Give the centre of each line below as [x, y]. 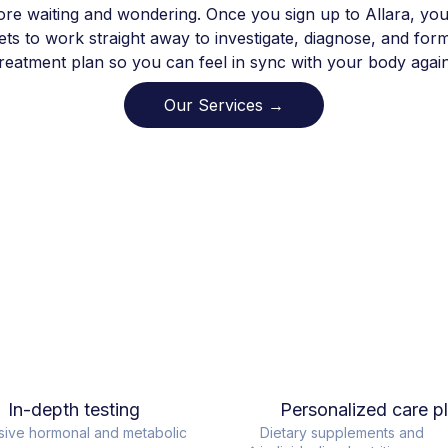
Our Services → [224, 104]
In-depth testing [74, 410]
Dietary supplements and [342, 433]
